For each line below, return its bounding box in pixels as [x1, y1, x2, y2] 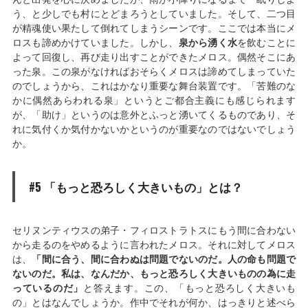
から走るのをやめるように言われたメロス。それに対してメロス [12, 239, 296, 251]
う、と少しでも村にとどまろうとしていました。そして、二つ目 [12, 8, 296, 20]
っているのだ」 [12, 282, 84, 294]
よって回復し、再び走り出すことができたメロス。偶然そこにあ [12, 51, 296, 63]
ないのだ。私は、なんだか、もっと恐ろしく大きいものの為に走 [12, 267, 296, 280]
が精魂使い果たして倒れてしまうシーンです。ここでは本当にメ [12, 22, 296, 34]
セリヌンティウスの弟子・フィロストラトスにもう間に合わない [12, 224, 296, 236]
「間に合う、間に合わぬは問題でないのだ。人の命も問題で [32, 253, 296, 265]
